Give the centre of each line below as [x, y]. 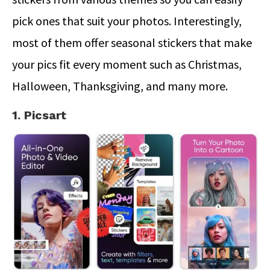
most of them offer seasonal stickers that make [132, 42]
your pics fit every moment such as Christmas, [127, 64]
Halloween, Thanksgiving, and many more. [120, 86]
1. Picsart [39, 115]
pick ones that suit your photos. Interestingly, [127, 20]
